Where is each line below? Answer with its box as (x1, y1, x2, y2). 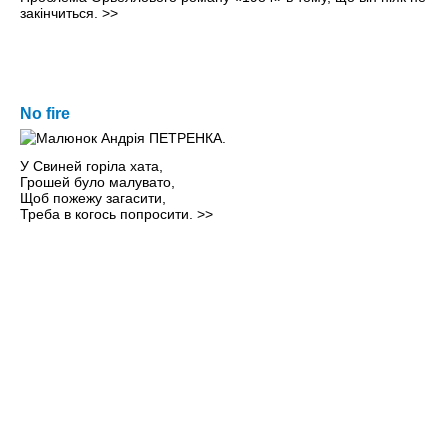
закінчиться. (20, 5, 102, 22)
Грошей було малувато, (20, 174, 175, 191)
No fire (20, 105, 70, 123)
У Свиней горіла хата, (20, 158, 163, 175)
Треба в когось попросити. (20, 206, 197, 223)
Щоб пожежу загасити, (20, 190, 166, 207)
